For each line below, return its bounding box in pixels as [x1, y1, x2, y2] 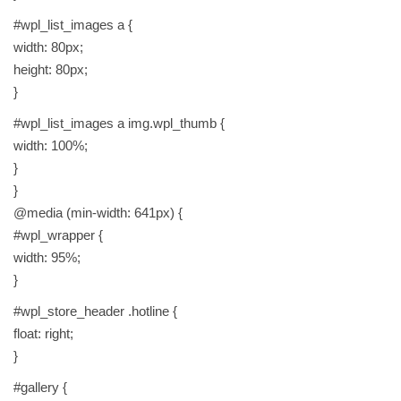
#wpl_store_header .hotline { [13, 303, 177, 320]
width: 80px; [13, 39, 83, 55]
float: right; [13, 326, 73, 342]
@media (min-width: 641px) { [13, 205, 183, 221]
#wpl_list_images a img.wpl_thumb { [13, 115, 225, 132]
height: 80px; [13, 62, 88, 78]
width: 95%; [13, 250, 81, 266]
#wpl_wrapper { [13, 227, 103, 243]
